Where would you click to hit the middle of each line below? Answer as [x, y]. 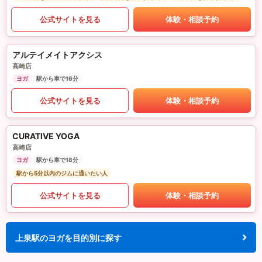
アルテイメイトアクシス [57, 55]
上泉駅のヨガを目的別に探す [68, 237]
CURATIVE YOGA [46, 136]
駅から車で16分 [57, 79]
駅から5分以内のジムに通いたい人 [62, 173]
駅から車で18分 [57, 160]
